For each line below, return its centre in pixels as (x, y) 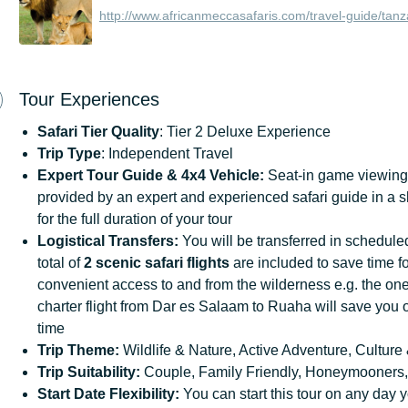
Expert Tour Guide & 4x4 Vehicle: (153, 175)
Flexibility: (144, 393)
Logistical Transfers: (108, 240)
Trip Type (69, 153)
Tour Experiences (89, 99)
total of (61, 262)
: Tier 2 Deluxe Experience (245, 131)
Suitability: (104, 372)
